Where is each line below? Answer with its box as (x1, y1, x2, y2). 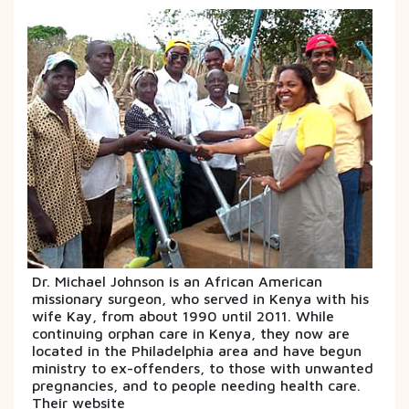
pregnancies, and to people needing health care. (32, 376, 361, 393)
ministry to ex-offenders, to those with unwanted (32, 359, 373, 376)
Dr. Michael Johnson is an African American (32, 272, 322, 289)
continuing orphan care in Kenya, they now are (32, 324, 350, 341)
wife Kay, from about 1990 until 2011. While (32, 307, 334, 324)
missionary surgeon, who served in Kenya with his (32, 289, 369, 307)
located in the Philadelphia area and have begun (32, 341, 362, 359)
